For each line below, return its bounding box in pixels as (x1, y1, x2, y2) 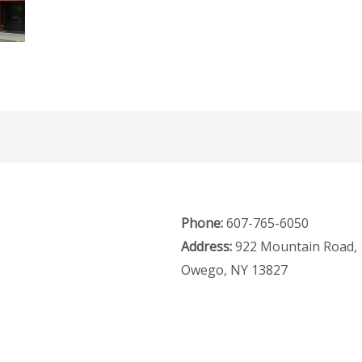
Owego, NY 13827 (181, 261, 288, 280)
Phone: (181, 214, 223, 233)
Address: (181, 238, 232, 256)
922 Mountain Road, (232, 238, 357, 256)
